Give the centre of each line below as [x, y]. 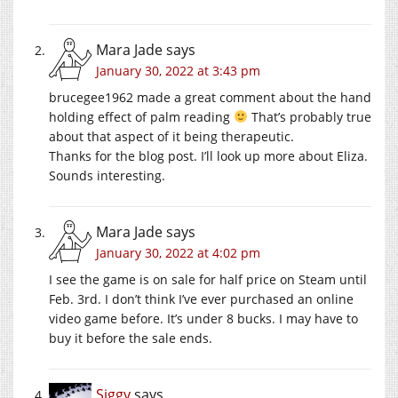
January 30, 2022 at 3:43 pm [178, 70]
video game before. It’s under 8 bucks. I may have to [203, 318]
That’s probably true [309, 116]
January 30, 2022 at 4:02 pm [178, 252]
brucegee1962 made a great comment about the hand [210, 97]
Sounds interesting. [107, 175]
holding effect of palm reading [141, 116]
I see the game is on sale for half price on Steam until [208, 279]
